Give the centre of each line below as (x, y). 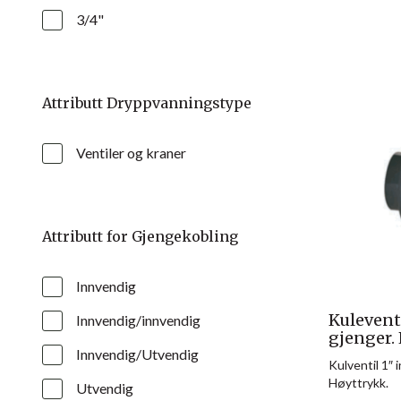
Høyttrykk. (358, 383)
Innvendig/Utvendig (137, 354)
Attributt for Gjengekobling (140, 236)
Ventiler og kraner (131, 152)
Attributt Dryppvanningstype (147, 102)
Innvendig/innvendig (138, 320)
